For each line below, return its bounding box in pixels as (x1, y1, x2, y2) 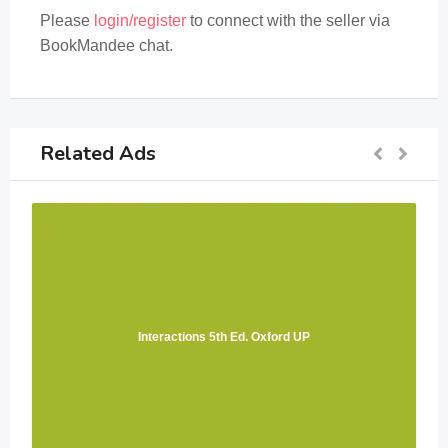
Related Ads (40, 140, 156, 167)
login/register (94, 12, 186, 29)
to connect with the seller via (186, 12, 390, 29)
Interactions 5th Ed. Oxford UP (138, 330, 310, 345)
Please (40, 12, 94, 29)
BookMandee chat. (40, 37, 173, 54)
